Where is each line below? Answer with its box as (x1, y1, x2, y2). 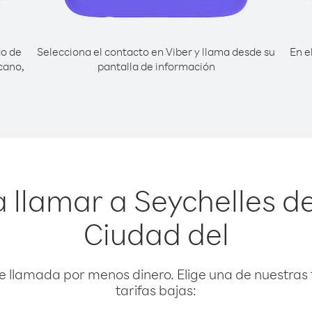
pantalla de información (97, 59, 215, 73)
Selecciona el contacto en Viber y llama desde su (37, 45, 275, 58)
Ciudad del (83, 214, 229, 253)
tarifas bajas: (116, 281, 196, 299)
